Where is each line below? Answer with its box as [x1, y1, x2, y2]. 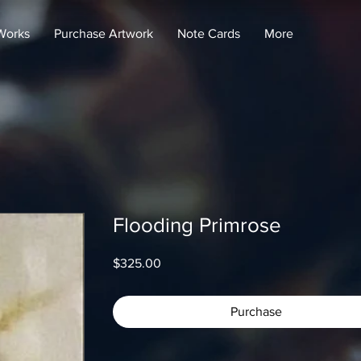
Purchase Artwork [54, 27, 153, 40]
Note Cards [177, 27, 240, 40]
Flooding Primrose [113, 214, 281, 236]
